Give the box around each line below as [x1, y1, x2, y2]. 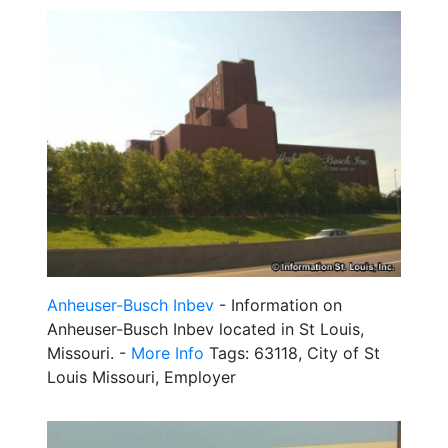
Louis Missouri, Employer [47, 366, 236, 387]
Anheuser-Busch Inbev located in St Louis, [47, 318, 364, 339]
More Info [131, 342, 204, 363]
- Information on [214, 294, 342, 315]
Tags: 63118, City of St [204, 342, 380, 363]
